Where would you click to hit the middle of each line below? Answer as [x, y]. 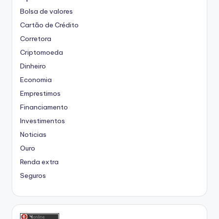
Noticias [33, 134]
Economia [36, 79]
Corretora [36, 38]
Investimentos [43, 120]
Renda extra [39, 162]
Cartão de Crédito [49, 25]
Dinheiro [33, 66]
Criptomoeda [42, 52]
